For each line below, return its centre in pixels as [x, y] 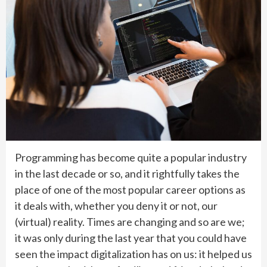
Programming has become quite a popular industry [131, 157]
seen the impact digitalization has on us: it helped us [133, 254]
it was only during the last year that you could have [131, 237]
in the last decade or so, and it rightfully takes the [127, 173]
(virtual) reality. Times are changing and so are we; [130, 221]
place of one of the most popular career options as [130, 189]
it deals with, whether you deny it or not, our [116, 205]
